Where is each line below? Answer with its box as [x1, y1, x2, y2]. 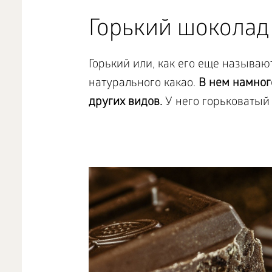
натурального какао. [88, 77, 199, 91]
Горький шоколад [88, 17, 270, 44]
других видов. [88, 96, 162, 110]
